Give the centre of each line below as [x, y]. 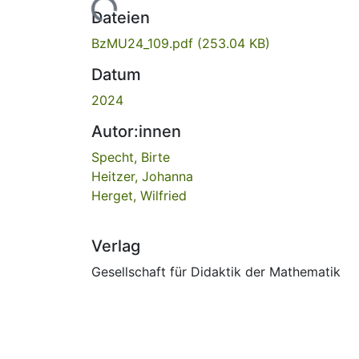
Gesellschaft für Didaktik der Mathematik [216, 271]
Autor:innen [136, 131]
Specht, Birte [131, 157]
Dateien [121, 17]
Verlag [116, 246]
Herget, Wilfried [139, 195]
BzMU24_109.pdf [144, 43]
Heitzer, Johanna [142, 176]
